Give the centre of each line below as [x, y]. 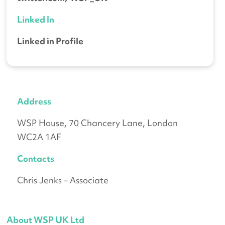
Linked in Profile [50, 41]
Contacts [36, 158]
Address [34, 101]
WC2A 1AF [39, 137]
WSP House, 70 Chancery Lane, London [98, 123]
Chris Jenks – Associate [63, 180]
